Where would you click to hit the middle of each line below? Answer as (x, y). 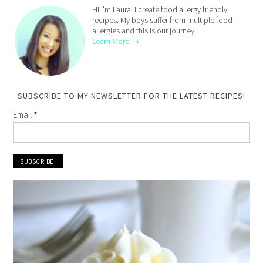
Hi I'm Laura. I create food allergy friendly (160, 9)
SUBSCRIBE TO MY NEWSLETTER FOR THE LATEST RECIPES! (131, 95)
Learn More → (116, 41)
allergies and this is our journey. (144, 30)
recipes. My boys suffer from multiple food (163, 20)
